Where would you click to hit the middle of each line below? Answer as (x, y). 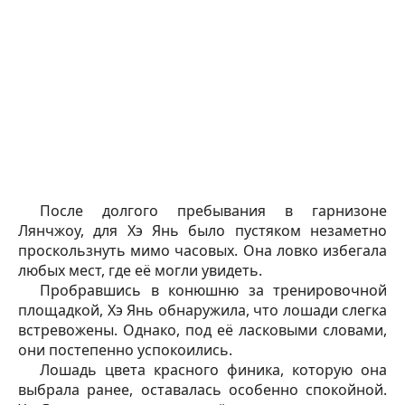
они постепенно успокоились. (125, 349)
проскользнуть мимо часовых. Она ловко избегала (202, 250)
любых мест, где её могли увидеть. (140, 270)
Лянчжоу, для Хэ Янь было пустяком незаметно (202, 230)
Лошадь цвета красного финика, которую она (213, 369)
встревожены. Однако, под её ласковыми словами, (202, 330)
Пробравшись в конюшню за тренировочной (213, 290)
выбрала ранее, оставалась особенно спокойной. (202, 389)
